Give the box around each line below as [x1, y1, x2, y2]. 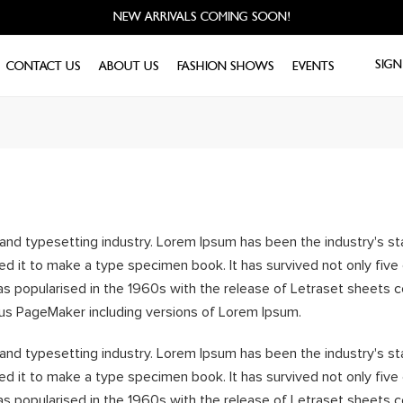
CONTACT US [6, 58, 81, 75]
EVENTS [292, 58, 335, 75]
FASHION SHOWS [177, 58, 274, 75]
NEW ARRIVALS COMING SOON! [112, 9, 291, 24]
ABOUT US [99, 58, 159, 75]
